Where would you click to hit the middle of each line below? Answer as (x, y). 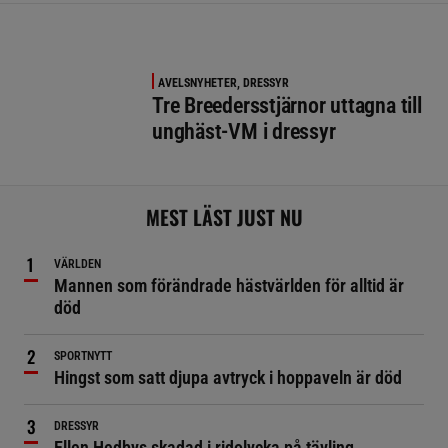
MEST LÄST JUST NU (224, 217)
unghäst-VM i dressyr (244, 131)
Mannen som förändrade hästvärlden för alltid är (229, 285)
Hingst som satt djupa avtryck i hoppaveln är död (228, 377)
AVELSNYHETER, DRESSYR (223, 83)
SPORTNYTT (83, 356)
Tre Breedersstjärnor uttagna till (287, 105)
